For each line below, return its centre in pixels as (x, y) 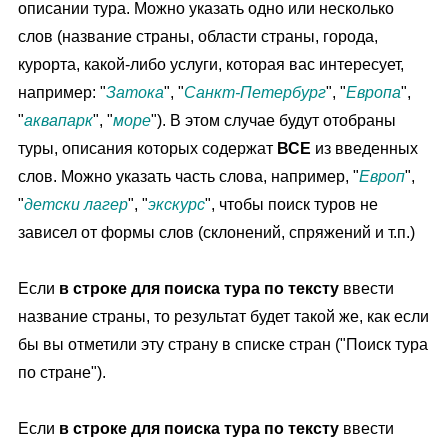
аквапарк (58, 120)
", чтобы (236, 204)
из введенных (364, 148)
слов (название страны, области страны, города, (198, 36)
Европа (373, 92)
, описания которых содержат (165, 148)
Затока (135, 92)
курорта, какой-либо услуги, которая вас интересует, (211, 64)
